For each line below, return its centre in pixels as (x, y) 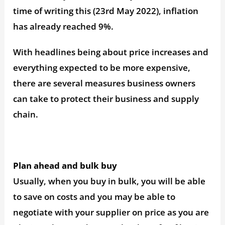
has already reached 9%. (64, 26)
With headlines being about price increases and (111, 52)
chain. (26, 114)
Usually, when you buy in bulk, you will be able (109, 181)
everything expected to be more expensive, (102, 67)
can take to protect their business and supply (106, 98)
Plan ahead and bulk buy (65, 165)
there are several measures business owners (104, 83)
